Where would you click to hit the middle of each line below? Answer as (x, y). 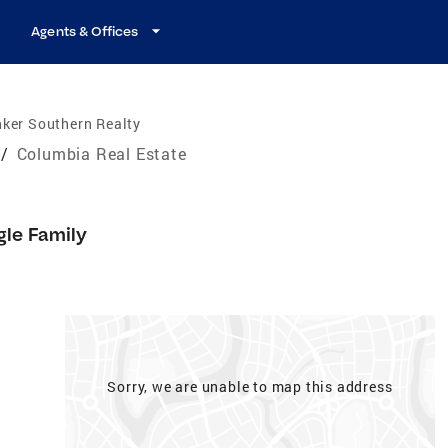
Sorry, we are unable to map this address (250, 386)
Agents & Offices (85, 31)
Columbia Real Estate (101, 153)
